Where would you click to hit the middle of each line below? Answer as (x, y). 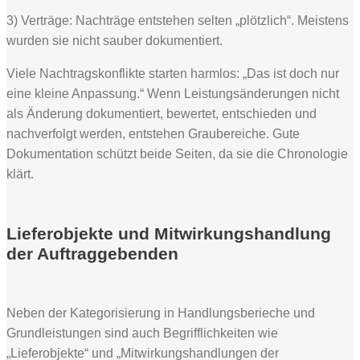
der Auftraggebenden (92, 253)
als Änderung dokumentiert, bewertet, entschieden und (162, 114)
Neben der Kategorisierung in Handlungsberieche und (161, 313)
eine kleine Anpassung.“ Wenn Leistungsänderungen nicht (173, 94)
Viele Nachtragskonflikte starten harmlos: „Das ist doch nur (173, 74)
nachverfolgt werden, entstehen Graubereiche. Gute (153, 134)
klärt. (20, 174)
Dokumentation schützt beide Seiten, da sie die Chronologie (177, 154)
